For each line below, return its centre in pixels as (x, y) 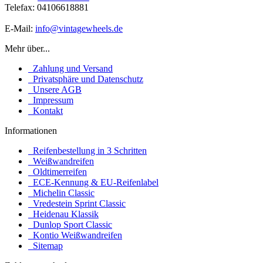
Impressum (51, 100)
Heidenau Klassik (63, 214)
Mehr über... (27, 48)
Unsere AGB (55, 89)
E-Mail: (20, 28)
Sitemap (45, 245)
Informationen (31, 130)
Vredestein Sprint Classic (77, 203)
